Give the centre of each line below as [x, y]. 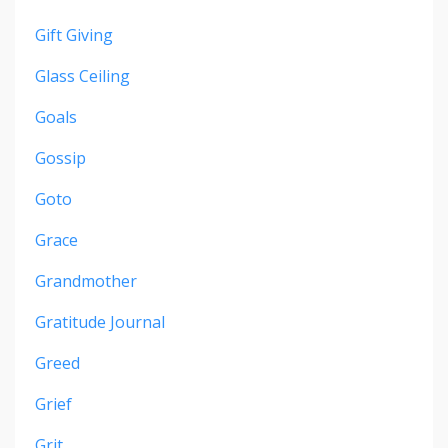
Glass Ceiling [82, 76]
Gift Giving [74, 35]
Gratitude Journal [100, 322]
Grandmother [86, 281]
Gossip [60, 158]
